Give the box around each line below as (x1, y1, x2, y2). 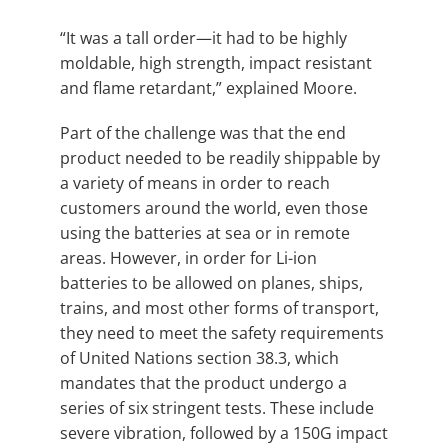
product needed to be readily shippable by (60, 146, 380, 169)
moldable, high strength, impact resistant (60, 51, 372, 74)
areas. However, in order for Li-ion (60, 246, 317, 269)
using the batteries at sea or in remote (60, 221, 350, 244)
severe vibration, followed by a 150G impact (60, 421, 388, 444)
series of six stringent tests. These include (60, 396, 374, 419)
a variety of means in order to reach (60, 171, 330, 194)
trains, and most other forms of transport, (60, 296, 379, 319)
